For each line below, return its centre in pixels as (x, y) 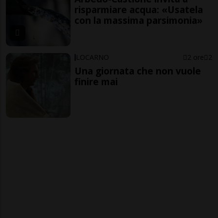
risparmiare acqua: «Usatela (139, 10)
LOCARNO (93, 57)
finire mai (96, 82)
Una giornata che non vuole (138, 71)
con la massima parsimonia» (139, 20)
